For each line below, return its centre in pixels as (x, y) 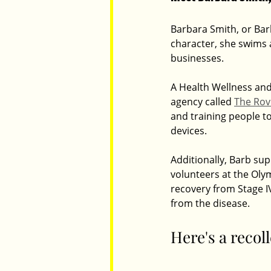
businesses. (197, 58)
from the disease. (210, 203)
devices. (189, 131)
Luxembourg (204, 44)
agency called (202, 102)
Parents (147, 44)
